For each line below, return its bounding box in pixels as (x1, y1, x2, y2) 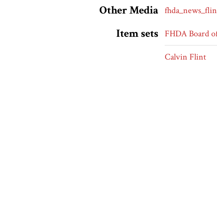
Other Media (99, 3, 158, 18)
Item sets (116, 27, 158, 41)
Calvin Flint (165, 51, 207, 63)
